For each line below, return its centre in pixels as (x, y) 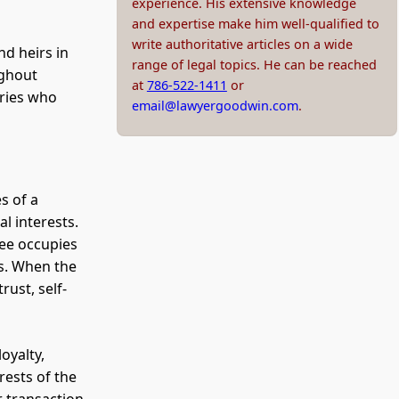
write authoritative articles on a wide (242, 45)
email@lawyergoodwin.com (215, 106)
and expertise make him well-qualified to (255, 24)
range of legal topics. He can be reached (254, 65)
